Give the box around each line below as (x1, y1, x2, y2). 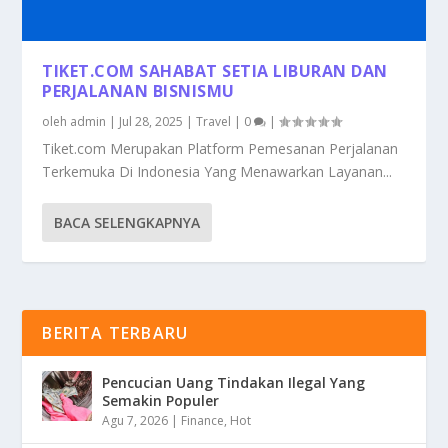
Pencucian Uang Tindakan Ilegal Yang (102, 372, 366, 392)
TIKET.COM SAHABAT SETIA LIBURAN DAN (42, 59, 388, 82)
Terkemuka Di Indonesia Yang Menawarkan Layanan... (42, 161, 393, 181)
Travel (196, 112, 232, 130)
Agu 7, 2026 (102, 411, 169, 429)
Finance (181, 411, 225, 429)
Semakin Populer (102, 390, 220, 410)
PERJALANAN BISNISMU (42, 79, 235, 102)
